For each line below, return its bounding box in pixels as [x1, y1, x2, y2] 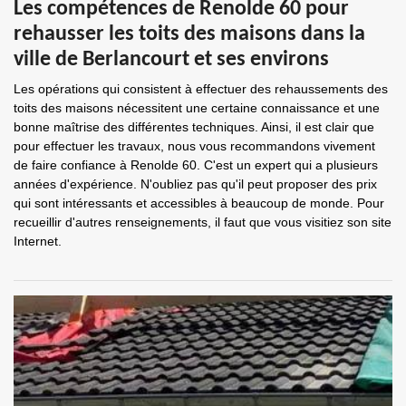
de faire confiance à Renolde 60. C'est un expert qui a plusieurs [14, 158, 378, 172]
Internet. [14, 234, 62, 248]
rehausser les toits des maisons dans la [14, 24, 365, 45]
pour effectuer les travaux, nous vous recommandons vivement [14, 139, 375, 153]
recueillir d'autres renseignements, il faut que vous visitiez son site [14, 215, 391, 229]
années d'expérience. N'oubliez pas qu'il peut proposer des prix [14, 177, 377, 191]
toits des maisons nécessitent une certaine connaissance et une [14, 101, 380, 115]
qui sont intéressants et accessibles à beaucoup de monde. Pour [14, 196, 384, 210]
